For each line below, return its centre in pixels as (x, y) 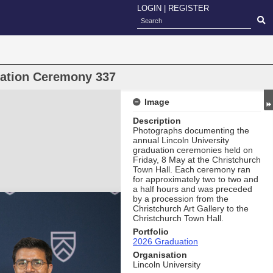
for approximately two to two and (196, 179)
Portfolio (151, 232)
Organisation (160, 255)
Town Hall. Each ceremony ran (192, 169)
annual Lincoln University (181, 140)
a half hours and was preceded (193, 189)
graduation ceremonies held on (193, 150)
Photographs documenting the (191, 130)
